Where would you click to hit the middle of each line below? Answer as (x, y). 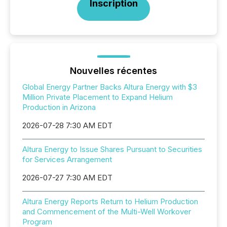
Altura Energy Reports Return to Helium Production (110, 201)
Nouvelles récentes (113, 71)
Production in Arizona (59, 107)
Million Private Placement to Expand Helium (98, 97)
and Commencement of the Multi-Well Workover (107, 212)
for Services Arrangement (67, 159)
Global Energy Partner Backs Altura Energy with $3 (110, 87)
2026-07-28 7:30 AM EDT (67, 125)
